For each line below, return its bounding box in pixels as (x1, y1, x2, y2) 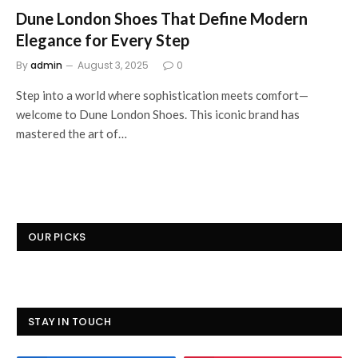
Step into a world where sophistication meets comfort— (16, 87, 308, 102)
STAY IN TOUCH (28, 313, 112, 329)
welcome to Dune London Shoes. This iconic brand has (16, 106, 300, 121)
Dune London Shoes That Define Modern (16, 8, 308, 28)
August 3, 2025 (78, 58, 149, 72)
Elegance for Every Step (16, 30, 189, 50)
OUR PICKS (28, 229, 86, 245)
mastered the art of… (16, 125, 127, 141)
